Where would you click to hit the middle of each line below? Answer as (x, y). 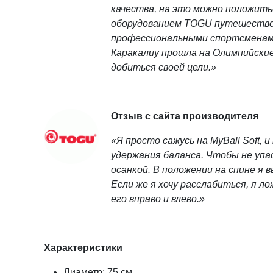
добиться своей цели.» (164, 67)
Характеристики (83, 248)
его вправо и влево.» (158, 199)
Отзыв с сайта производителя (185, 116)
